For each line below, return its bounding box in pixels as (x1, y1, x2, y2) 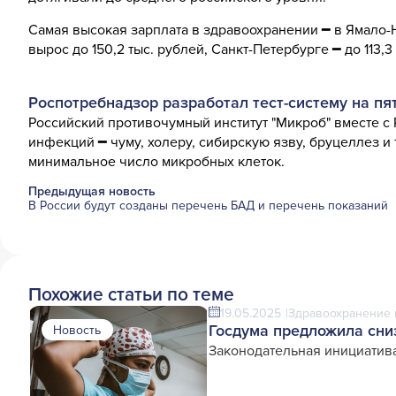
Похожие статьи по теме (28, 283, 234, 306)
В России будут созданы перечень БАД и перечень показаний (28, 197, 388, 213)
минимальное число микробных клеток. (28, 152, 288, 171)
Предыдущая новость (28, 183, 156, 199)
